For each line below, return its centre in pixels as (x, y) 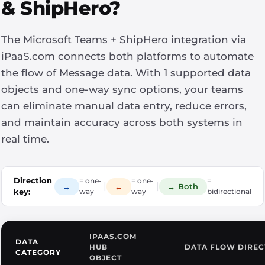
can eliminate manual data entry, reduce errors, (124, 106)
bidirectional (229, 191)
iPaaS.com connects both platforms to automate (127, 56)
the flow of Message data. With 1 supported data (126, 73)
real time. (25, 139)
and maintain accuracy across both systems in (122, 122)
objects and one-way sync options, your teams (122, 89)
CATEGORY (38, 252)
